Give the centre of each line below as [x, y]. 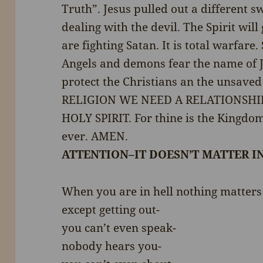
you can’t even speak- [119, 228]
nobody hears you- [112, 246]
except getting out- [111, 210]
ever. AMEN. [95, 136]
